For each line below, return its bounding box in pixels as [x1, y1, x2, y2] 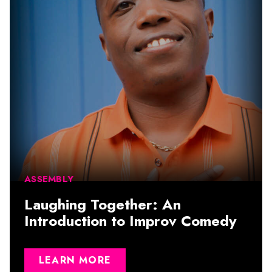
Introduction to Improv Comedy [24, 209, 237, 231]
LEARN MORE [39, 253, 111, 267]
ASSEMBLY [24, 172, 73, 186]
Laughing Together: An [24, 193, 181, 215]
